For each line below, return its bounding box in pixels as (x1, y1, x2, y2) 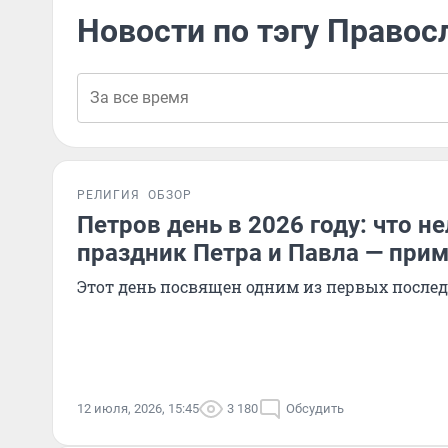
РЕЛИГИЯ (77, 188, 140, 202)
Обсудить (286, 401, 344, 416)
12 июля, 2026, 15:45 (77, 401, 199, 416)
